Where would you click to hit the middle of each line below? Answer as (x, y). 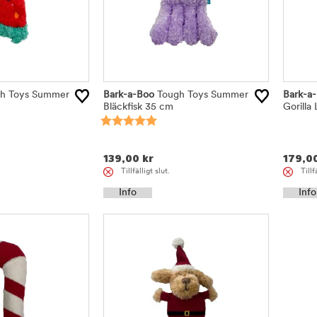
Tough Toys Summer (202, 95)
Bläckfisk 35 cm (139, 107)
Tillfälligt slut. (146, 172)
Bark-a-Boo (129, 95)
